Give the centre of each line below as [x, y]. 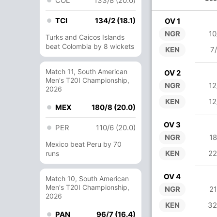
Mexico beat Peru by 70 [84, 144]
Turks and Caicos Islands [85, 37]
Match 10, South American [87, 178]
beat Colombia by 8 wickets [90, 46]
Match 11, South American [86, 71]
